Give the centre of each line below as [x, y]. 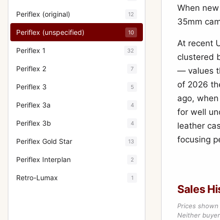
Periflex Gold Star [44, 141]
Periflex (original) [43, 14]
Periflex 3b [34, 123]
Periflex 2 [31, 69]
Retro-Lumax [37, 178]
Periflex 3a [33, 105]
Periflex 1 [31, 50]
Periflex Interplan [43, 159]
